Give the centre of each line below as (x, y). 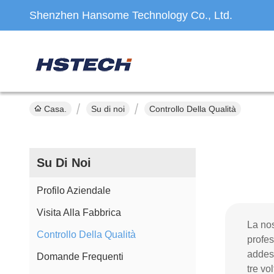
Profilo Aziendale (74, 191)
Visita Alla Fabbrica (79, 213)
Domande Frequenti (80, 257)
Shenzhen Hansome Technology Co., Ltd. (131, 15)
